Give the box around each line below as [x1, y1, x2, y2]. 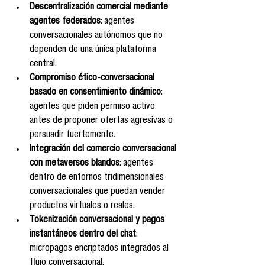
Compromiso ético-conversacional [30, 73, 157, 83]
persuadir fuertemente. [30, 130, 115, 140]
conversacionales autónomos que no [30, 31, 165, 41]
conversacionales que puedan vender [30, 187, 167, 197]
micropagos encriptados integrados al [30, 244, 171, 254]
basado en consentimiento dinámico [30, 88, 161, 98]
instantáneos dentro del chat [30, 230, 136, 240]
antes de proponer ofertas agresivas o [30, 116, 175, 126]
